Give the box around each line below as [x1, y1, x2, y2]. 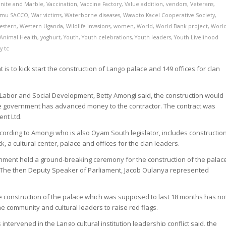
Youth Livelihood [174, 34, 219, 41]
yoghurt [40, 34, 61, 41]
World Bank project [156, 23, 208, 30]
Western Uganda [20, 23, 64, 30]
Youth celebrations [82, 34, 132, 41]
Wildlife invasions [66, 23, 111, 30]
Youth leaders [135, 34, 172, 41]
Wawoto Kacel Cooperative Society [123, 12, 215, 19]
